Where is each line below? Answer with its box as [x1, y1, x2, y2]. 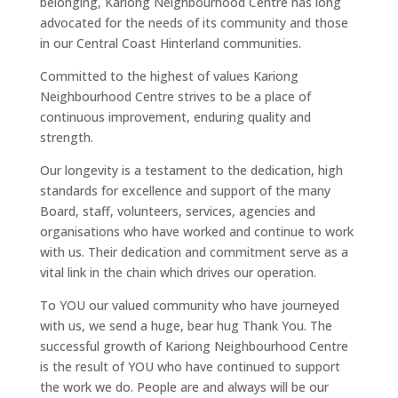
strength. [39, 129, 93, 146]
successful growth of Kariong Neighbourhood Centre [39, 338, 348, 354]
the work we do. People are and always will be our [39, 378, 329, 395]
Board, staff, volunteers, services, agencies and [39, 203, 315, 219]
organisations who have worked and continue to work [39, 223, 354, 240]
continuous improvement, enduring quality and [39, 108, 311, 125]
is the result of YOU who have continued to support [39, 358, 340, 375]
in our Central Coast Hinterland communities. [39, 35, 301, 52]
